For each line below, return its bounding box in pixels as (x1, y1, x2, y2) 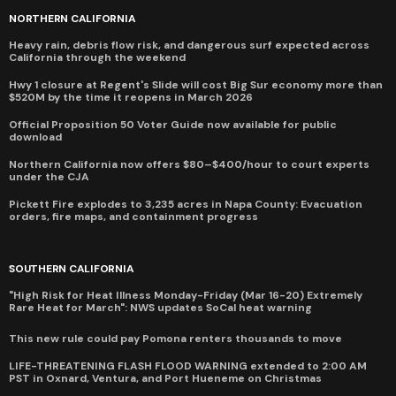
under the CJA (9, 169, 89, 184)
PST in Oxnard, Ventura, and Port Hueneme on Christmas (9, 370, 322, 385)
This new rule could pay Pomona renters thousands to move (9, 331, 342, 346)
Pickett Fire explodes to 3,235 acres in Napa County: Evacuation (9, 196, 362, 211)
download (9, 129, 62, 144)
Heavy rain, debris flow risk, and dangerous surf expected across (9, 37, 369, 52)
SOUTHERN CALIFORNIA (9, 261, 134, 276)
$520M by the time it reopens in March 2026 (9, 89, 253, 104)
